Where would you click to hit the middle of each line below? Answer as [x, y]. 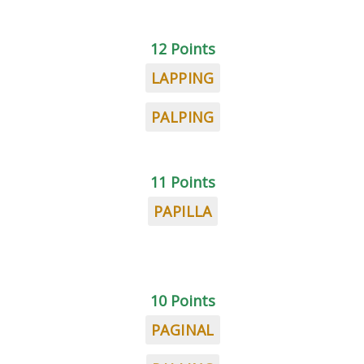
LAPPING [183, 78]
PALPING [183, 117]
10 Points [183, 301]
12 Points [183, 49]
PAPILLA [183, 211]
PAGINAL [183, 330]
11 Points [183, 182]
